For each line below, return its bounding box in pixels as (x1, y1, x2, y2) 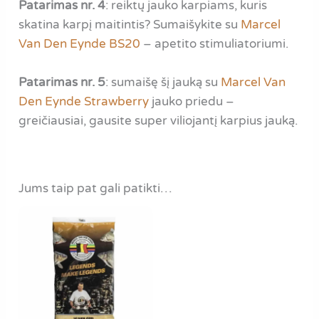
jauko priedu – (149, 93, 235, 109)
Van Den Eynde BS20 (19, 36, 141, 51)
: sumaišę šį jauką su (105, 74, 221, 90)
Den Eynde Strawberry (19, 93, 150, 109)
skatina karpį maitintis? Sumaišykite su (19, 16, 241, 32)
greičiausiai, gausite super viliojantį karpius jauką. (19, 113, 298, 128)
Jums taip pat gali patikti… (19, 180, 172, 196)
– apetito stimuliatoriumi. (140, 36, 289, 51)
